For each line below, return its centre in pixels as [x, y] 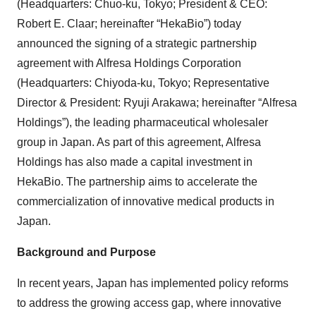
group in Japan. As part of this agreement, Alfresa [139, 142]
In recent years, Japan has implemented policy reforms [153, 283]
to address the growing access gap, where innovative [149, 303]
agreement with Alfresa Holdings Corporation [129, 63]
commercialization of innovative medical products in [146, 201]
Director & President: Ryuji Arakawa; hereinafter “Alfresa [157, 103]
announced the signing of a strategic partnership [137, 43]
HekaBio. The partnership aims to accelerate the [137, 182]
